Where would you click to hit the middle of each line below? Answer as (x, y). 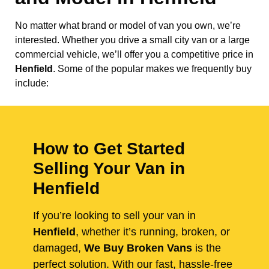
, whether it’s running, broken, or (153, 232)
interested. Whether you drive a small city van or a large (132, 40)
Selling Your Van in (109, 169)
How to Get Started (109, 149)
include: (32, 83)
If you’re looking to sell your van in (114, 216)
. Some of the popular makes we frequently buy (152, 69)
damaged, (59, 248)
